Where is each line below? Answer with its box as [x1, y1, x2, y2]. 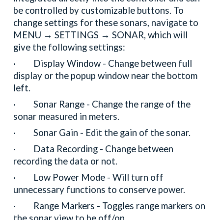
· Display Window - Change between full [13, 57, 192, 69]
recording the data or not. [13, 155, 118, 166]
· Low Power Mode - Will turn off [13, 171, 164, 183]
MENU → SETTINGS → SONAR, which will [13, 29, 188, 40]
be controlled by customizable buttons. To [13, 4, 184, 16]
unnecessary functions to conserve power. [13, 184, 186, 195]
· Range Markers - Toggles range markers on [13, 200, 206, 211]
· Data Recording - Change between [13, 143, 174, 154]
